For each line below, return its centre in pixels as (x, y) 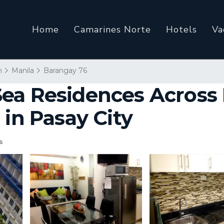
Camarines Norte (112, 29)
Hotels (181, 29)
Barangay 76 (65, 70)
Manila (23, 70)
